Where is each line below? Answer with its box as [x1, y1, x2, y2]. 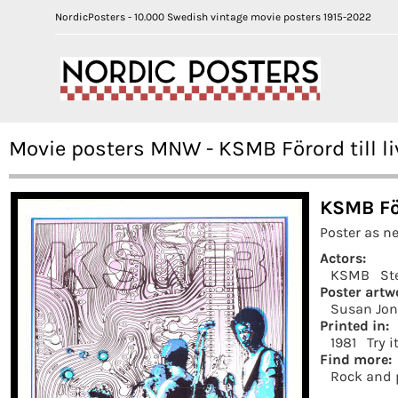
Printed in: [320, 316, 389, 334]
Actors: [320, 249, 366, 267]
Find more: [320, 350, 392, 368]
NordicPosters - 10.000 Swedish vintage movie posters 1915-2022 [55, 11, 371, 23]
